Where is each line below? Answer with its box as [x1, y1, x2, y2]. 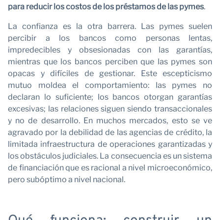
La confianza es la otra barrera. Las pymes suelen [8, 21, 212, 31]
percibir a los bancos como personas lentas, [8, 33, 212, 43]
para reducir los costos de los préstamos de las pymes [8, 1, 204, 11]
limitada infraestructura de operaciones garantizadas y [8, 139, 212, 149]
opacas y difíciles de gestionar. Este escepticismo [8, 68, 212, 78]
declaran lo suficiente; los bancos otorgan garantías [8, 92, 212, 102]
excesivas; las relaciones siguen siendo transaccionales [8, 104, 212, 113]
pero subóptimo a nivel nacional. [8, 174, 125, 184]
